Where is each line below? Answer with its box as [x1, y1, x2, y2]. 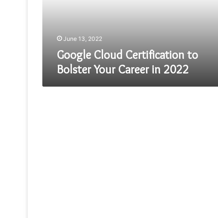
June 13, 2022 [63, 35, 102, 42]
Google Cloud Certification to [57, 48, 198, 62]
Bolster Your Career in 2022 [57, 62, 189, 76]
